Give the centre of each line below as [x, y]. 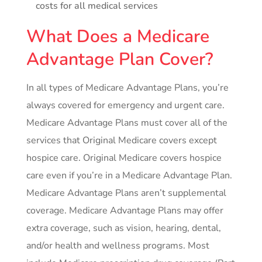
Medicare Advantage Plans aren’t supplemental [126, 193]
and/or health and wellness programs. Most [118, 246]
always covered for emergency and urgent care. [125, 106]
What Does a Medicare [118, 37]
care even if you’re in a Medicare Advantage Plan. [129, 176]
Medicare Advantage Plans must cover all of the [127, 123]
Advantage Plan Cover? [120, 60]
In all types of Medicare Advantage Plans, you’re [127, 88]
